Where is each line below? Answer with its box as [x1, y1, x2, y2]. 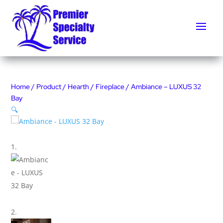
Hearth [68, 82, 90, 91]
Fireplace [96, 82, 125, 91]
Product [36, 82, 62, 91]
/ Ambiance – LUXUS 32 [124, 82, 202, 91]
